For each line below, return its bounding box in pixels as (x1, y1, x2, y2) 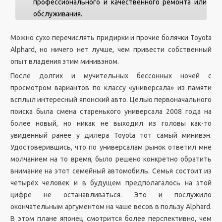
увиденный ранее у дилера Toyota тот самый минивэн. (10, 131, 212, 139)
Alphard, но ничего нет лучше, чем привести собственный (10, 46, 212, 54)
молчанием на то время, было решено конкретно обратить (10, 155, 212, 163)
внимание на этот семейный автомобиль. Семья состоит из (10, 167, 212, 175)
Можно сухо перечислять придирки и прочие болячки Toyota (10, 34, 212, 42)
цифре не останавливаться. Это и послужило (10, 191, 212, 199)
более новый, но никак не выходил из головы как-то (10, 119, 212, 127)
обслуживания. (33, 10, 82, 18)
